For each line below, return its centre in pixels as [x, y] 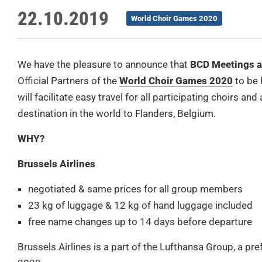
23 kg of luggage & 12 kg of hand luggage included [140, 206]
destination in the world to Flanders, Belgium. [117, 114]
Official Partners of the [68, 81]
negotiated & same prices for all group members [135, 189]
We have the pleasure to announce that [104, 65]
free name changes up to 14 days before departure [140, 222]
